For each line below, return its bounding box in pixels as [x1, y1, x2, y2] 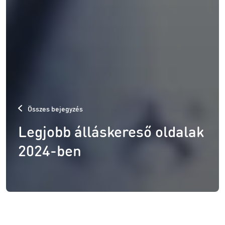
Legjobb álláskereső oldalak [18, 121, 204, 141]
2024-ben [18, 140, 81, 160]
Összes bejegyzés [26, 103, 83, 113]
